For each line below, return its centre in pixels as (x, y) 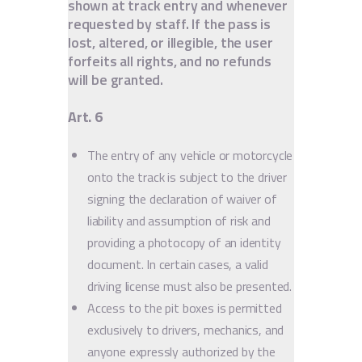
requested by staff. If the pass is (169, 23)
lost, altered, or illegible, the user (170, 42)
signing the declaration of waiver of (182, 198)
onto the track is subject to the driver (187, 177)
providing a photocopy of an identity (184, 242)
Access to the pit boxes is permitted (185, 307)
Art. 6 (85, 116)
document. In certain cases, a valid (178, 264)
